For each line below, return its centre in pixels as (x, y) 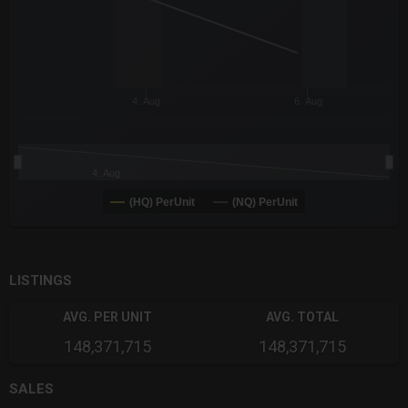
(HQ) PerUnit (162, 203)
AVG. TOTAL (302, 317)
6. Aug (308, 102)
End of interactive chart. (83, 231)
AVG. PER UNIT (107, 317)
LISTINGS (41, 281)
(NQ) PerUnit (265, 203)
